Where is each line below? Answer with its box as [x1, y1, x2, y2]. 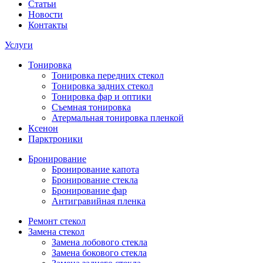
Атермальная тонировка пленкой [52, 112, 184, 123]
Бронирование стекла [52, 174, 138, 185]
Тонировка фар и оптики [52, 91, 151, 102]
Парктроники [28, 133, 83, 144]
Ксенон [28, 123, 58, 133]
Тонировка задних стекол [52, 80, 153, 91]
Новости [28, 9, 63, 19]
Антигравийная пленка [52, 195, 146, 206]
